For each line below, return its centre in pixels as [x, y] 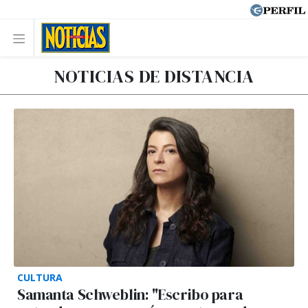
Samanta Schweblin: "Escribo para [130, 294]
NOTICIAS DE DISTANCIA [154, 76]
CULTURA [40, 277]
